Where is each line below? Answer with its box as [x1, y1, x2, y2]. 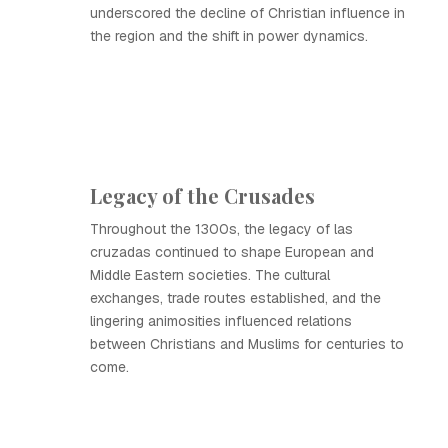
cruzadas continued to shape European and [90, 243, 374, 261]
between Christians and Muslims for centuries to [90, 335, 404, 353]
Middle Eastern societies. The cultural [90, 266, 330, 284]
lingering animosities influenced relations [90, 312, 352, 330]
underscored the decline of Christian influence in [90, 4, 405, 22]
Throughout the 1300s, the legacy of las [90, 220, 353, 238]
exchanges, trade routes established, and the [90, 289, 381, 307]
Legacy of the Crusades [90, 182, 315, 209]
